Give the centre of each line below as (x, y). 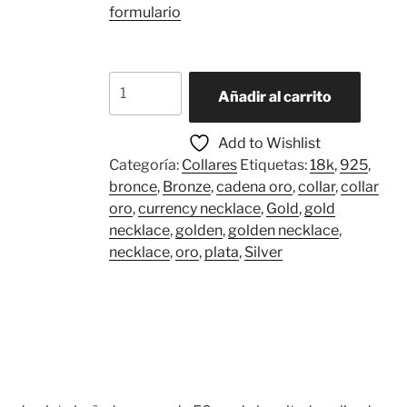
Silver (263, 252)
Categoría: (145, 164)
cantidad (139, 124)
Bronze (186, 186)
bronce (133, 186)
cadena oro (254, 186)
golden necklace (283, 230)
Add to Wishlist (270, 143)
